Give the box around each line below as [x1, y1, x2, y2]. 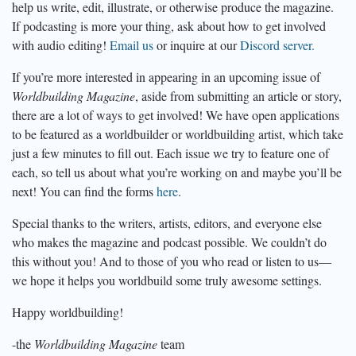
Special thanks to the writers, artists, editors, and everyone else [12, 214, 322, 231]
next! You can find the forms [12, 182, 157, 199]
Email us [110, 36, 153, 53]
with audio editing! [12, 36, 110, 53]
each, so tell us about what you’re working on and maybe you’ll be [12, 163, 342, 180]
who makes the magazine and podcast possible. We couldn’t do [12, 233, 327, 250]
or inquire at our [153, 36, 240, 53]
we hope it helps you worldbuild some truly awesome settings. [12, 271, 322, 288]
